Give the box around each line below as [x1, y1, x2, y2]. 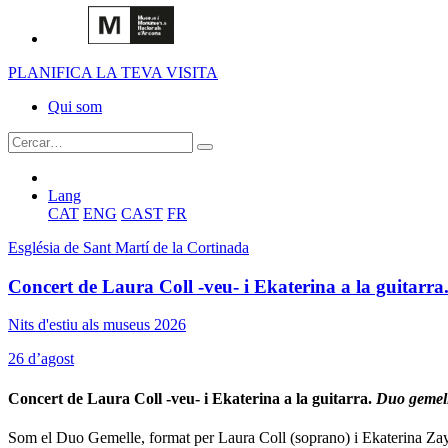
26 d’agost [8, 350, 74, 368]
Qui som [48, 98, 102, 115]
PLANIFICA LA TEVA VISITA [8, 64, 218, 81]
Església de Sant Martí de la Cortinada [8, 239, 249, 256]
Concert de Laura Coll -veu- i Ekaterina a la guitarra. [8, 389, 376, 407]
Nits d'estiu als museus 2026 [8, 316, 186, 334]
